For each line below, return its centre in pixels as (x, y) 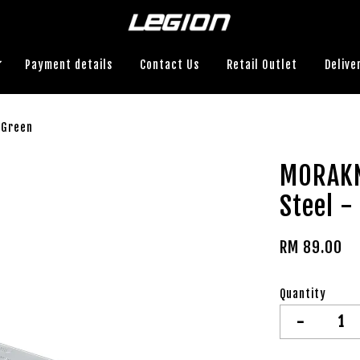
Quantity (303, 293)
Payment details (68, 64)
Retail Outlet (262, 64)
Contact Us (169, 64)
